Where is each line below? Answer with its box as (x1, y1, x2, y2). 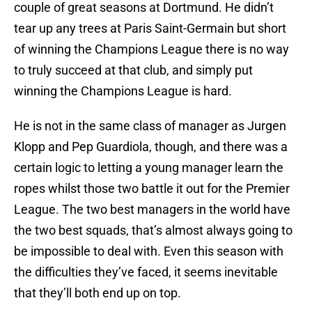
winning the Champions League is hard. (14, 84, 232, 99)
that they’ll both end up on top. (14, 286, 181, 301)
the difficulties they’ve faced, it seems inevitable (14, 265, 278, 280)
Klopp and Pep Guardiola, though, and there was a (14, 139, 288, 155)
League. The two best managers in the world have (14, 202, 290, 217)
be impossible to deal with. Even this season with (14, 244, 283, 259)
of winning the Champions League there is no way (14, 42, 289, 57)
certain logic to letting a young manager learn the (14, 160, 283, 175)
